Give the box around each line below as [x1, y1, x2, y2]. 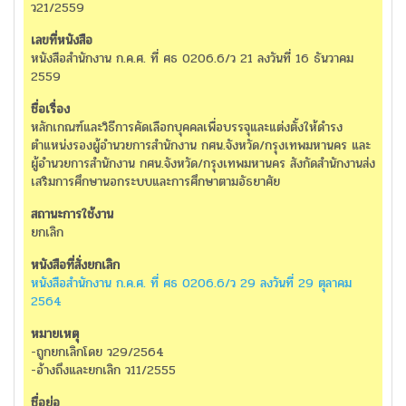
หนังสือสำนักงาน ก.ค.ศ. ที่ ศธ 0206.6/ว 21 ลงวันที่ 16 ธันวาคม [31, 49, 353, 69]
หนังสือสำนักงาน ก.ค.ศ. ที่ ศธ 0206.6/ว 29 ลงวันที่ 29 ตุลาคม [31, 274, 352, 294]
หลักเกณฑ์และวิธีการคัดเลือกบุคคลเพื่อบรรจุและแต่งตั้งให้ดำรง [31, 118, 343, 138]
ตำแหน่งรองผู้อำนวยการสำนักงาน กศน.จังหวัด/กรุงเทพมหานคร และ [31, 136, 371, 156]
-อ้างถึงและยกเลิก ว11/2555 [31, 361, 176, 381]
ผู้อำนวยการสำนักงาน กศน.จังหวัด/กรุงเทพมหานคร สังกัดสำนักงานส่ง [31, 154, 375, 174]
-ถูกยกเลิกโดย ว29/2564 [31, 343, 164, 362]
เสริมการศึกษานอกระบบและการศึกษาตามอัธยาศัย [31, 172, 280, 192]
